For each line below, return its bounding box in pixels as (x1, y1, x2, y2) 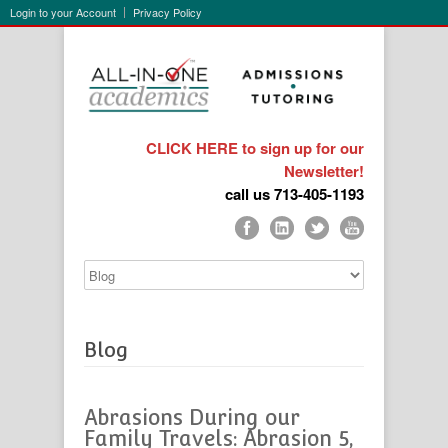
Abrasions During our (84, 405, 300, 430)
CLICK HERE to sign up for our (146, 137, 364, 159)
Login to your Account (10, 4, 116, 20)
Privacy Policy (133, 4, 202, 20)
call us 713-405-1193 (225, 183, 364, 205)
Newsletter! (284, 160, 364, 182)
